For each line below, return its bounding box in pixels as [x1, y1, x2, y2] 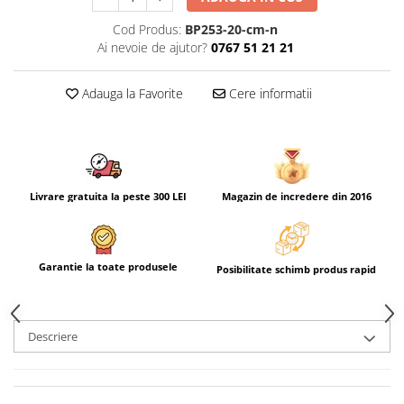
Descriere [28, 328, 78, 345]
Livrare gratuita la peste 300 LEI [29, 188, 187, 203]
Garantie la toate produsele [38, 259, 178, 273]
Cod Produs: [113, 20, 181, 38]
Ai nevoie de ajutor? [96, 38, 207, 56]
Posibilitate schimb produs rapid [216, 262, 376, 277]
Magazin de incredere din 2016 [221, 188, 372, 203]
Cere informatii [225, 84, 312, 102]
